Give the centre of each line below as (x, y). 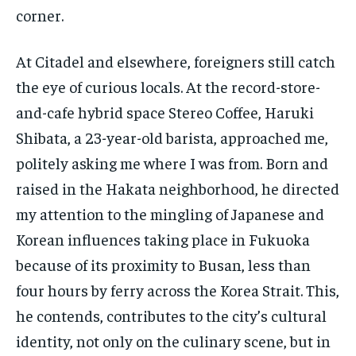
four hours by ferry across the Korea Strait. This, (178, 290)
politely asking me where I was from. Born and (172, 163)
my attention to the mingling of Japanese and (170, 214)
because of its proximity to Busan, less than (163, 265)
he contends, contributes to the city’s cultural (171, 315)
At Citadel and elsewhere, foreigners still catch (176, 61)
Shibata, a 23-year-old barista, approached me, (172, 137)
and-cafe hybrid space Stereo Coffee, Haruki (165, 112)
